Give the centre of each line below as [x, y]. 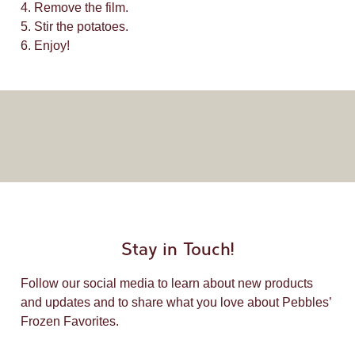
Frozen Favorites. [70, 322]
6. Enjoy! [45, 46]
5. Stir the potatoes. [74, 27]
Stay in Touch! [177, 250]
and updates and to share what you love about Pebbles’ [176, 303]
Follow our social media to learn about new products [167, 284]
